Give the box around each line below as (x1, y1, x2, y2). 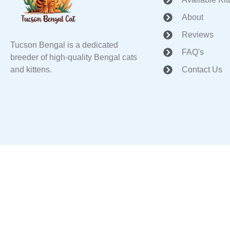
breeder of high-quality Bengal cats (10, 53, 137, 62)
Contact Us (182, 65, 223, 74)
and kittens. (10, 65, 52, 74)
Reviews (182, 30, 214, 40)
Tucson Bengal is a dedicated (10, 41, 118, 50)
